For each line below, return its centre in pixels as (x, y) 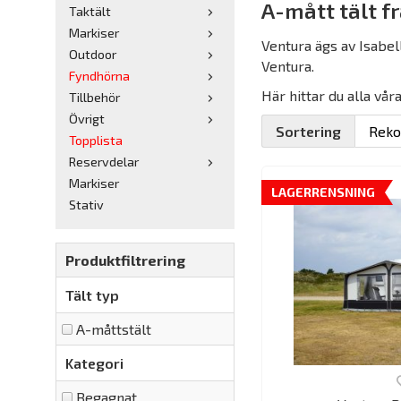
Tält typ (92, 295)
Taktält (90, 11)
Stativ (86, 205)
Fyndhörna (99, 76)
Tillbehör (94, 97)
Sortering (308, 131)
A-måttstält (114, 329)
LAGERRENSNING (323, 192)
